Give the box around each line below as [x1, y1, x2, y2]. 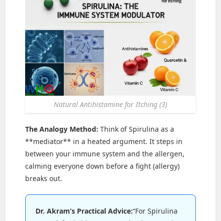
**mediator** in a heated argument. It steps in [25, 136, 183, 146]
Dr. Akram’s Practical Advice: [36, 206, 133, 216]
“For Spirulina [133, 206, 178, 216]
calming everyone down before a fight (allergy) [25, 161, 180, 171]
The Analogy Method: [25, 124, 99, 134]
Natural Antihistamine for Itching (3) [54, 99, 167, 109]
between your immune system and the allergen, [25, 148, 185, 158]
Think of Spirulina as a [98, 124, 175, 134]
